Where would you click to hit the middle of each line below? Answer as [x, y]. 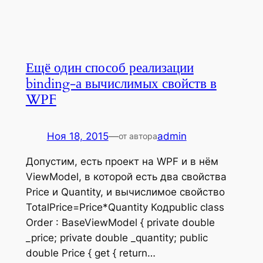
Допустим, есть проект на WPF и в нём [122, 161]
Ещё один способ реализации [109, 68]
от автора [138, 136]
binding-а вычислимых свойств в [121, 83]
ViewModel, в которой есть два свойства [126, 176]
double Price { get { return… [90, 253]
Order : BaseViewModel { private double [120, 222]
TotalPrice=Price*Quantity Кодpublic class [125, 207]
